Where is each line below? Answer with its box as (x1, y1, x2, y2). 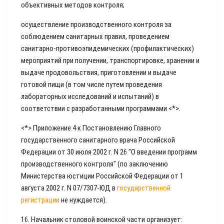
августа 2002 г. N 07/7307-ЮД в (21, 183, 117, 192)
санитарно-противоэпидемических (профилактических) (21, 44, 194, 53)
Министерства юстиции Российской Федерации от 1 (21, 171, 183, 180)
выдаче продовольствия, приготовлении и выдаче (21, 68, 176, 77)
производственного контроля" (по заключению (21, 159, 168, 168)
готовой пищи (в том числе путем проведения (21, 80, 162, 89)
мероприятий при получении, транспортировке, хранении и (21, 56, 199, 65)
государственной (117, 183, 170, 192)
